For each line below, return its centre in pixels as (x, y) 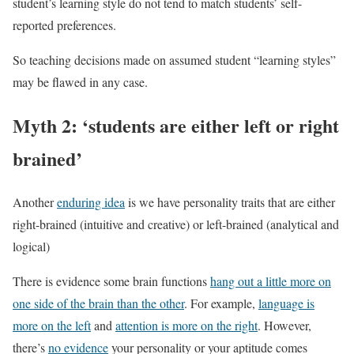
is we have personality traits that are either (230, 202)
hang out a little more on (271, 281)
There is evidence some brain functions (111, 281)
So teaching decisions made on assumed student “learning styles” (174, 60)
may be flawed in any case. (80, 82)
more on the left (52, 326)
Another (35, 202)
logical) (31, 247)
